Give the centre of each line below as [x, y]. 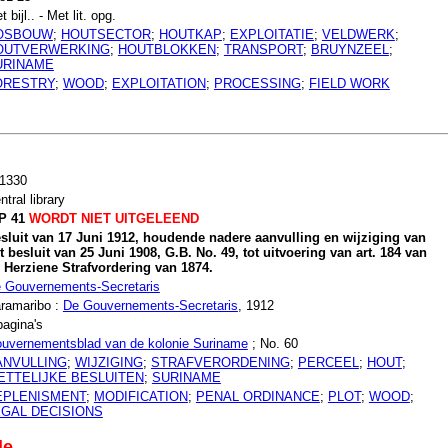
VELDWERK [358, 34]
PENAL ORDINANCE [257, 397]
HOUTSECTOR [105, 34]
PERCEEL [328, 363]
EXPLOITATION [158, 83]
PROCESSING [257, 83]
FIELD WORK [349, 83]
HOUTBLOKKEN [166, 49]
